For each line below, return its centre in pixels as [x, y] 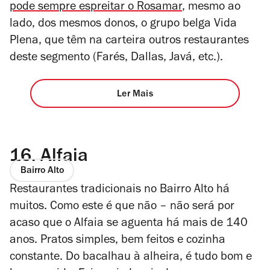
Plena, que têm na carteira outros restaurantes [129, 42]
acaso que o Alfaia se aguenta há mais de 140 [129, 224]
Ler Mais [135, 94]
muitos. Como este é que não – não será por [122, 207]
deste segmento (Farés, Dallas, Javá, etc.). [116, 59]
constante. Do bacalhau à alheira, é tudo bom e [131, 258]
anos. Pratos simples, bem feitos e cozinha [118, 241]
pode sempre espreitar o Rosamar [96, 8]
